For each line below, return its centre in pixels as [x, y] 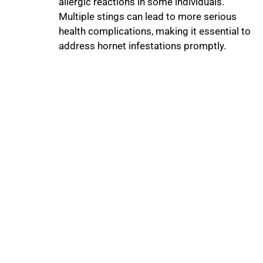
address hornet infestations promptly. [143, 45]
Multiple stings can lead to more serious [148, 16]
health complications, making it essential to [155, 31]
